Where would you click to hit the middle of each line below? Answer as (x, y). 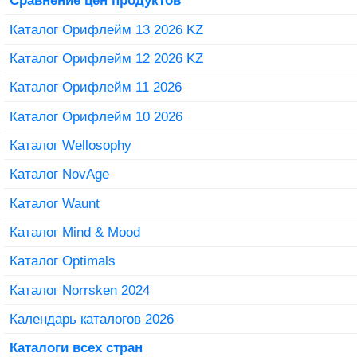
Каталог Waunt (54, 203)
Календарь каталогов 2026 (91, 318)
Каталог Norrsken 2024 (79, 290)
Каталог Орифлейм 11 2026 (95, 87)
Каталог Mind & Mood (75, 231)
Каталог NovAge (59, 174)
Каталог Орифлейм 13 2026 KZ (106, 29)
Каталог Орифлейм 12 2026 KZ (106, 58)
